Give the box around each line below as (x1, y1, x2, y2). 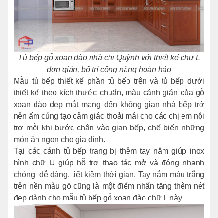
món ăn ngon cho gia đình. (14, 135, 105, 144)
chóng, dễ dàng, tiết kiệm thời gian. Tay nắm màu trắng (14, 170, 204, 179)
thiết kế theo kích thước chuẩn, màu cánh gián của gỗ (14, 88, 204, 97)
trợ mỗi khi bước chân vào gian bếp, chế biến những (14, 123, 204, 132)
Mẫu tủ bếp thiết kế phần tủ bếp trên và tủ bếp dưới (14, 76, 204, 85)
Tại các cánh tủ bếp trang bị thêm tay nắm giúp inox (14, 146, 204, 155)
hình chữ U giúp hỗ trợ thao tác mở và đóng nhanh (14, 158, 204, 167)
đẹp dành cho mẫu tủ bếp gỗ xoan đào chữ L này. (14, 193, 185, 202)
